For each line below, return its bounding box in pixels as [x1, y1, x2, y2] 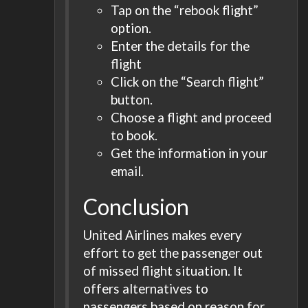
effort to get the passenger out [83, 244, 263, 261]
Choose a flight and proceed [111, 109, 272, 125]
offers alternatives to [83, 280, 208, 296]
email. [111, 163, 144, 179]
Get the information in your [111, 145, 267, 161]
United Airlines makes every [83, 226, 242, 243]
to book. [111, 127, 157, 143]
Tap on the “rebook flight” [111, 2, 258, 18]
